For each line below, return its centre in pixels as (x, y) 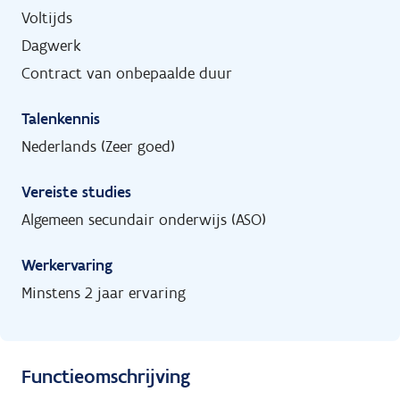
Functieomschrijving (106, 376)
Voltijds (47, 17)
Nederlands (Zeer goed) (98, 146)
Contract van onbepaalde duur (127, 73)
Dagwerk (51, 45)
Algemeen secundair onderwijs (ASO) (144, 219)
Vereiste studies (76, 192)
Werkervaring (67, 265)
